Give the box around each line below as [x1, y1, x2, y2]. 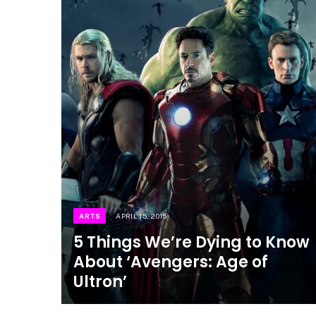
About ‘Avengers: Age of [73, 250, 269, 273]
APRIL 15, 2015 [116, 211, 167, 220]
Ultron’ [73, 270, 128, 293]
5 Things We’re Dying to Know [73, 231, 310, 253]
